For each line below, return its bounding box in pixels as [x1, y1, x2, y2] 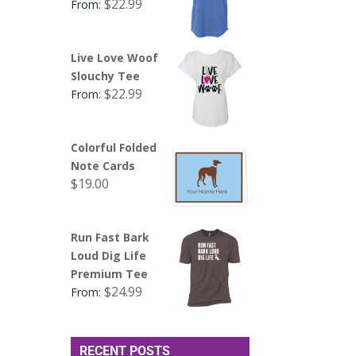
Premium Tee [71, 265, 149, 281]
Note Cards [71, 157, 136, 173]
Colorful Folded [71, 139, 157, 155]
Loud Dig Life [71, 247, 147, 263]
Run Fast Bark [71, 229, 150, 245]
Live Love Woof [71, 49, 159, 65]
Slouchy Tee [71, 68, 141, 83]
